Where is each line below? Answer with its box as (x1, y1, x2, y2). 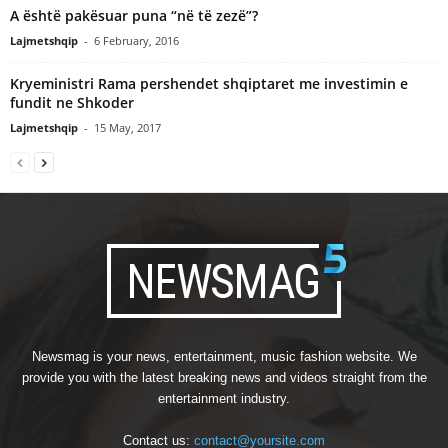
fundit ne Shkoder (10, 92, 134, 112)
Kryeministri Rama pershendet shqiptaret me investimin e (10, 73, 408, 93)
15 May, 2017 (94, 119, 161, 135)
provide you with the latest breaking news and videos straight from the (21, 369, 427, 385)
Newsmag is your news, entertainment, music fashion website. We (31, 348, 417, 364)
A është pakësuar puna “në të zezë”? (10, 5, 258, 25)
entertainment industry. (158, 390, 290, 406)
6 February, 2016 (94, 32, 179, 48)
